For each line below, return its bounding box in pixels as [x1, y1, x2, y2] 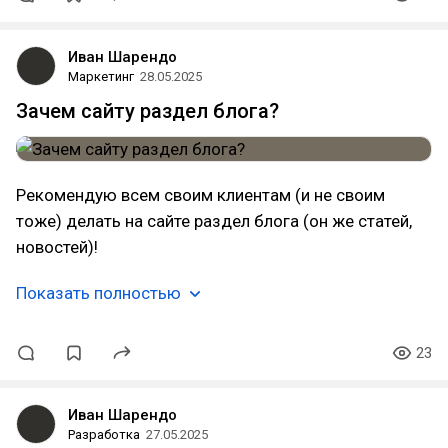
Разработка [68, 427, 140, 442]
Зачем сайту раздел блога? [16, 99, 279, 123]
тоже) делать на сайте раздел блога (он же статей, [16, 211, 412, 231]
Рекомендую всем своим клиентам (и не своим [16, 185, 385, 205]
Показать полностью [16, 283, 181, 303]
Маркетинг [68, 69, 134, 84]
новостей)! [16, 237, 98, 257]
